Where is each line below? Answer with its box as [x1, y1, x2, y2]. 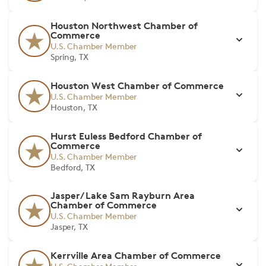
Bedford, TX [50, 162, 95, 172]
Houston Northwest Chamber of [50, 20, 198, 31]
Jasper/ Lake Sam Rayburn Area [50, 189, 195, 201]
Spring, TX [50, 52, 88, 62]
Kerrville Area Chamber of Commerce [50, 249, 221, 261]
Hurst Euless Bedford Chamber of [50, 130, 202, 142]
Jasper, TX [50, 221, 88, 232]
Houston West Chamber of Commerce [50, 80, 224, 91]
